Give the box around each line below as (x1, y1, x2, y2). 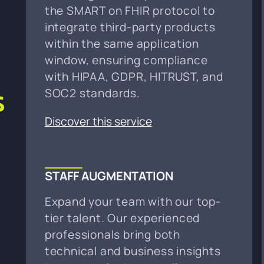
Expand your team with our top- (44, 193, 221, 209)
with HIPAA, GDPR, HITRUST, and (44, 68, 223, 84)
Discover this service (44, 113, 152, 129)
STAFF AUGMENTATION (44, 167, 173, 184)
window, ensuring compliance (44, 52, 208, 68)
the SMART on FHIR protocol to (44, 2, 215, 18)
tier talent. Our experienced (44, 210, 200, 226)
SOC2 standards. (44, 85, 140, 101)
